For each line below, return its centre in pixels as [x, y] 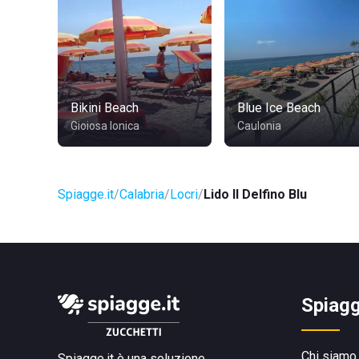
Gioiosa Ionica [105, 126]
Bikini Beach [105, 108]
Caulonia [259, 126]
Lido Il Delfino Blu [255, 194]
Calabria [142, 194]
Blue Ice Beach [279, 108]
